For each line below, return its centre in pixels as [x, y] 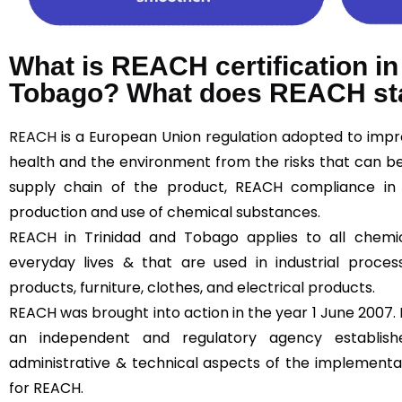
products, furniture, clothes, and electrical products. [194, 287]
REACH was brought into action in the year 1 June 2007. [205, 312]
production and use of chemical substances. [166, 212]
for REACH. [46, 388]
